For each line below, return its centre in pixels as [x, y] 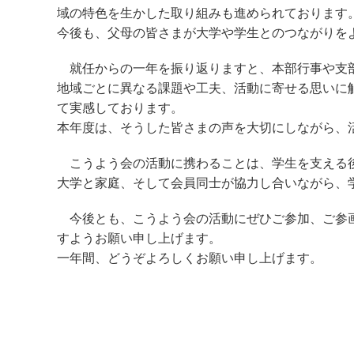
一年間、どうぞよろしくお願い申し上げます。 [190, 257]
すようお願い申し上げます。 [139, 237]
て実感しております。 [120, 107]
